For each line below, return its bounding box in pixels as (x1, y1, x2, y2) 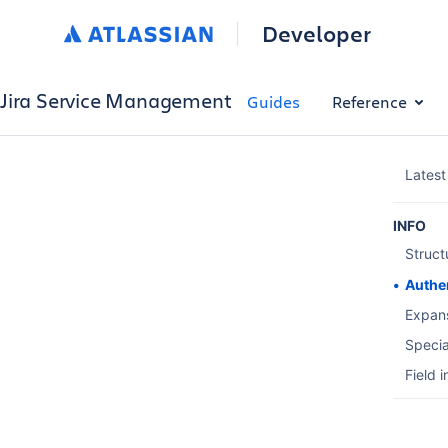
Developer (261, 19, 371, 48)
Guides (247, 90, 301, 112)
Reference (332, 90, 408, 112)
